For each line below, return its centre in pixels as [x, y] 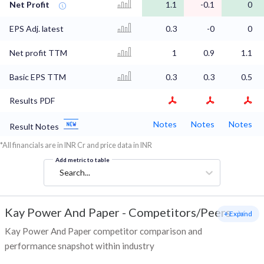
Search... [75, 173]
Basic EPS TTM [38, 77]
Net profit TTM [38, 53]
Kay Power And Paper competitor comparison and [103, 231]
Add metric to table [82, 160]
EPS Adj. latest [37, 29]
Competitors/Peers [180, 212]
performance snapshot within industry [80, 246]
